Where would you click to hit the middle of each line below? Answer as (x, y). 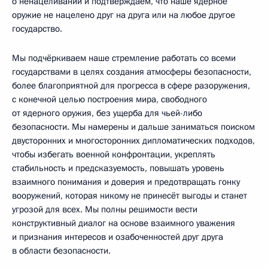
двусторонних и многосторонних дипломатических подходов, (133, 141)
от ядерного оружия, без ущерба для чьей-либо (107, 113)
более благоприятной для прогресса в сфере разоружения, (131, 86)
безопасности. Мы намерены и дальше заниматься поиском (133, 127)
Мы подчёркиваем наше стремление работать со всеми (124, 58)
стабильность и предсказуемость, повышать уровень (118, 168)
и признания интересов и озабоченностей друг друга (118, 237)
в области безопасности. (61, 251)
